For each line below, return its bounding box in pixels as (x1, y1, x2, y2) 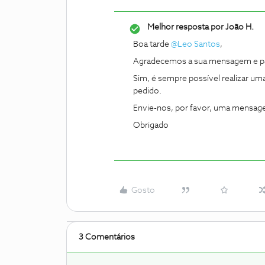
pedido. (133, 87, 161, 95)
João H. (224, 23, 254, 31)
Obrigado (133, 121, 169, 130)
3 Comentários (79, 233, 135, 241)
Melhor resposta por (147, 23, 224, 31)
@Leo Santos (171, 40, 220, 49)
